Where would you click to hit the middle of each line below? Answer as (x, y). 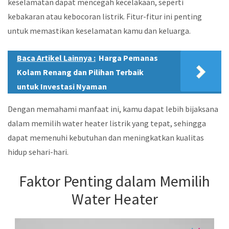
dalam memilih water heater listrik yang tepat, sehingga (107, 123)
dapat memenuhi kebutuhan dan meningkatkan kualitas (106, 138)
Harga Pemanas (128, 58)
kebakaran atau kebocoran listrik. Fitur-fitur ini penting (105, 16)
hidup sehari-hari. (38, 152)
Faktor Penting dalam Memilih (114, 181)
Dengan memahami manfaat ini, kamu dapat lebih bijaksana (113, 109)
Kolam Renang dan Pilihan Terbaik (80, 72)
